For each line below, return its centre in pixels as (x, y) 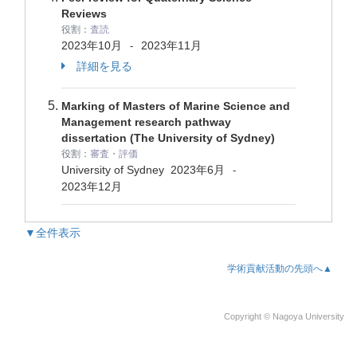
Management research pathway (146, 122)
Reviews (84, 14)
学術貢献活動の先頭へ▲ (280, 269)
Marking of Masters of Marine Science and (176, 106)
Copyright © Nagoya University (284, 316)
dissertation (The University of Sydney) (168, 138)
